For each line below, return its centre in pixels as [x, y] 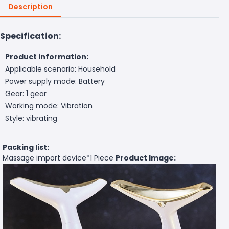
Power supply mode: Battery [55, 81]
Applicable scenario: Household [60, 69]
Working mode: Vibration [49, 106]
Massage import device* [46, 158]
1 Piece [103, 158]
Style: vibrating [31, 118]
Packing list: [26, 147]
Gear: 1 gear [26, 93]
